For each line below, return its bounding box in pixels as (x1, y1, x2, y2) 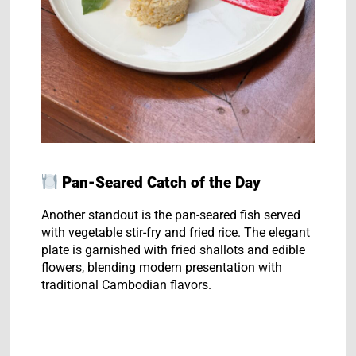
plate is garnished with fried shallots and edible (41, 242, 305, 257)
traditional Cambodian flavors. (41, 277, 211, 292)
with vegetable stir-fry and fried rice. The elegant (41, 224, 310, 240)
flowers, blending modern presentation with (41, 259, 282, 275)
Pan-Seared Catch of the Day (62, 173, 261, 192)
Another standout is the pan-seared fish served (41, 207, 300, 222)
